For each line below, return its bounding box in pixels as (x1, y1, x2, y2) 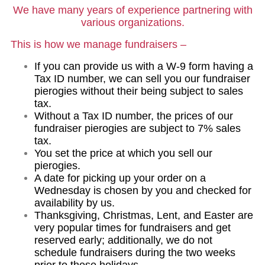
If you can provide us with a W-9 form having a (34, 60, 253, 72)
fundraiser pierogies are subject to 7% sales (34, 122, 241, 134)
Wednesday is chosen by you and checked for (34, 185, 251, 196)
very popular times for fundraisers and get (34, 222, 231, 234)
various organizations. (80, 17, 185, 28)
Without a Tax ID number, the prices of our (34, 110, 233, 122)
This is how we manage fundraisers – (11, 38, 192, 50)
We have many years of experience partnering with (12, 4, 253, 16)
